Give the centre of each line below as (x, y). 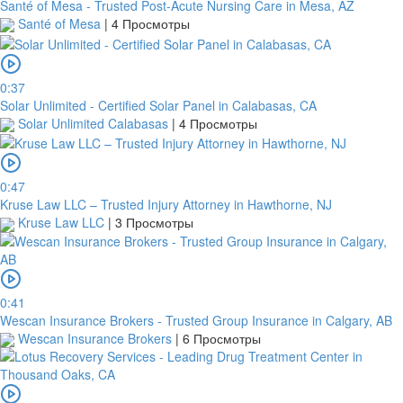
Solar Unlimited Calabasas (93, 123)
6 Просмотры (222, 338)
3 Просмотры (154, 223)
